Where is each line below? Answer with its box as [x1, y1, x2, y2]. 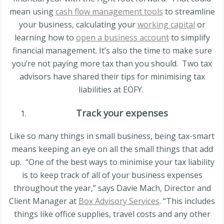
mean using [9, 5, 55, 17]
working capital [137, 18, 195, 30]
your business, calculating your [18, 18, 137, 30]
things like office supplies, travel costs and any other [13, 208, 210, 220]
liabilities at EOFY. [78, 83, 143, 95]
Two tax [182, 57, 212, 69]
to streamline [162, 5, 215, 17]
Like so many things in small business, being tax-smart [9, 130, 214, 142]
